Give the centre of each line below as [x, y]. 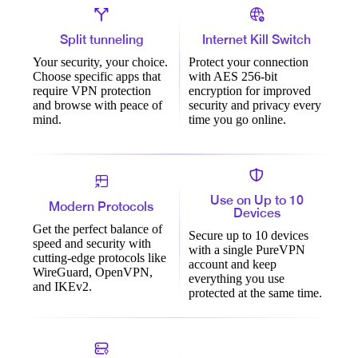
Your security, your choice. [100, 62]
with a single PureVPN [247, 250]
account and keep [232, 265]
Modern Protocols [101, 207]
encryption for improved [249, 91]
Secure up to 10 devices [248, 236]
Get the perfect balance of [97, 229]
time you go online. [237, 120]
